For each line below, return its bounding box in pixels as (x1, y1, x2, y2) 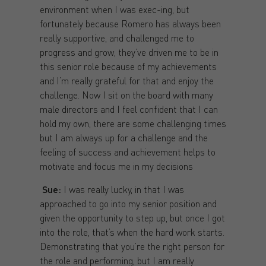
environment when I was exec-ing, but (39, 3, 189, 16)
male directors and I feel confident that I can (39, 103, 218, 116)
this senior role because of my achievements (39, 60, 217, 73)
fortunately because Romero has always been (39, 17, 221, 30)
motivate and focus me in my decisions (39, 160, 193, 173)
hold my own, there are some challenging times (39, 117, 226, 130)
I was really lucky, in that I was (61, 182, 184, 195)
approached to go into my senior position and (39, 197, 217, 210)
